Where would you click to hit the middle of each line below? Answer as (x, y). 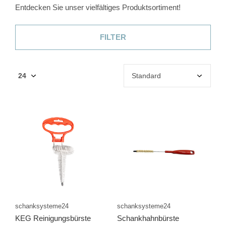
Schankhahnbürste (148, 218)
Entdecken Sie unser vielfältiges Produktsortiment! (98, 7)
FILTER (113, 37)
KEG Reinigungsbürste (53, 218)
